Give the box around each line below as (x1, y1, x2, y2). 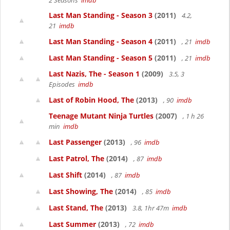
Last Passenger (49, 137, 102, 147)
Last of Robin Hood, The (49, 95, 134, 105)
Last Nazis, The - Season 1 (49, 69, 140, 79)
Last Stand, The (49, 203, 103, 213)
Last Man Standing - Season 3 (49, 10, 152, 20)
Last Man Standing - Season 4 (49, 36, 152, 46)
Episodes (49, 80, 78, 89)
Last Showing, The (49, 186, 113, 196)
